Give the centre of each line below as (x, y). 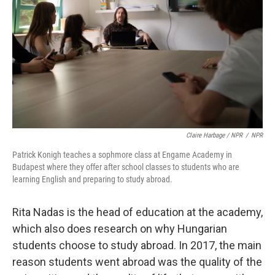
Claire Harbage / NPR (214, 135)
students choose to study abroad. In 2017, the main (137, 245)
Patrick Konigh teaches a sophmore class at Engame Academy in (122, 154)
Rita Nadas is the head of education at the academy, (137, 212)
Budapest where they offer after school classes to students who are (126, 167)
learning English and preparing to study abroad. (92, 179)
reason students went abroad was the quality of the (137, 261)
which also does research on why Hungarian (120, 228)
